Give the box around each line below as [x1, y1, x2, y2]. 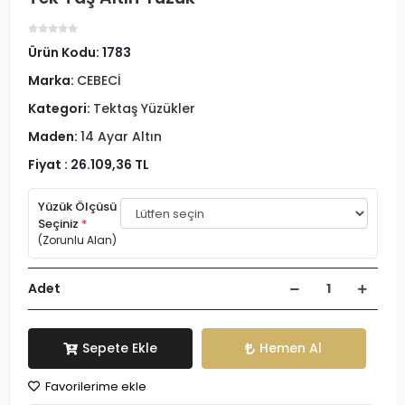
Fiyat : [28, 155, 71, 174]
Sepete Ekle [81, 339, 157, 357]
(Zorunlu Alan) [38, 232, 117, 248]
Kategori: [28, 99, 93, 118]
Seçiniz [38, 215, 81, 232]
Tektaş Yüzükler [93, 99, 195, 118]
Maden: [28, 127, 80, 146]
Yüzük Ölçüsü [38, 198, 117, 215]
